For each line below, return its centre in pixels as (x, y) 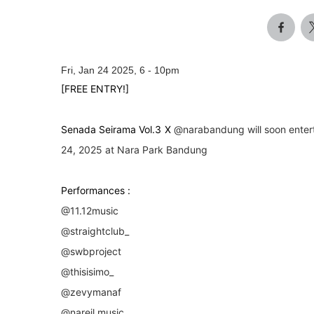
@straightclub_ (95, 231)
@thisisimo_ (87, 271)
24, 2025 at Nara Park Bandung (134, 149)
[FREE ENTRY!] (95, 88)
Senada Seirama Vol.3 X (117, 129)
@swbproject (91, 251)
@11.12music (90, 210)
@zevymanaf (91, 292)
